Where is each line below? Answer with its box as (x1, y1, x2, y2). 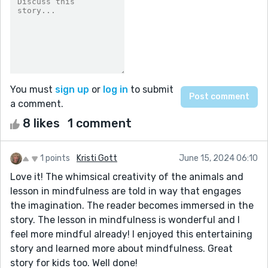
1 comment (68, 115, 132, 130)
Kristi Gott (77, 153, 117, 163)
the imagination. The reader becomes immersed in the (10, 199, 254, 211)
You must (10, 83, 55, 95)
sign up (55, 83, 89, 95)
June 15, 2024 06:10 (179, 153, 258, 163)
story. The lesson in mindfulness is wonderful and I (10, 214, 240, 226)
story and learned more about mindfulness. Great (10, 242, 233, 254)
